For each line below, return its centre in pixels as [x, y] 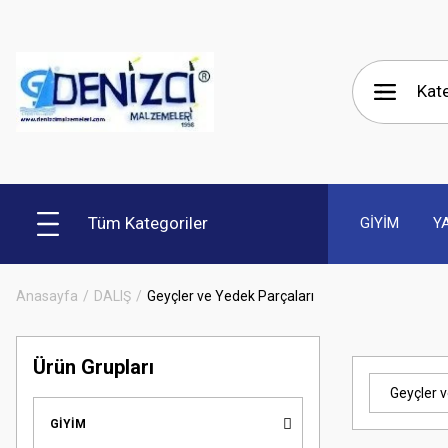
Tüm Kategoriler [148, 223]
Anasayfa [47, 295]
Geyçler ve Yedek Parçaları [230, 295]
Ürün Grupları [93, 366]
